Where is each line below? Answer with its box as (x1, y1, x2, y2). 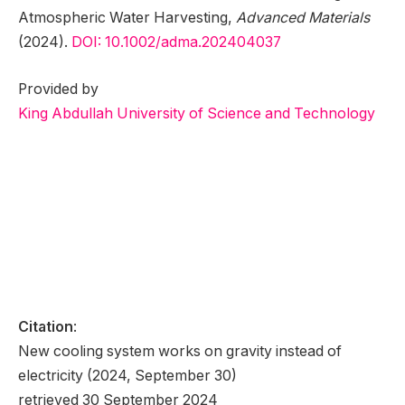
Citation (18, 318, 73, 336)
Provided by (18, 80, 99, 98)
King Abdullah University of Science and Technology (18, 104, 375, 122)
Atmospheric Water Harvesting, (18, 8, 236, 26)
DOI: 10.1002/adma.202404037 (71, 33, 281, 51)
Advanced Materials (236, 8, 370, 26)
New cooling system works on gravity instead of (18, 343, 342, 361)
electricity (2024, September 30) (18, 367, 237, 385)
